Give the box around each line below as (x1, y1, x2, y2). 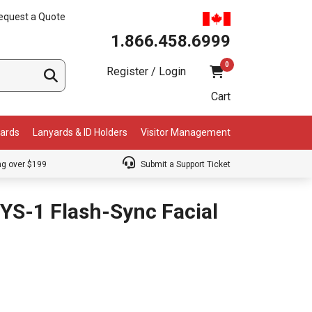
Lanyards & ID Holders (33, 127, 128, 139)
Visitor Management (140, 127, 231, 139)
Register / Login (107, 65, 186, 78)
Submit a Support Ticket (139, 159, 231, 170)
